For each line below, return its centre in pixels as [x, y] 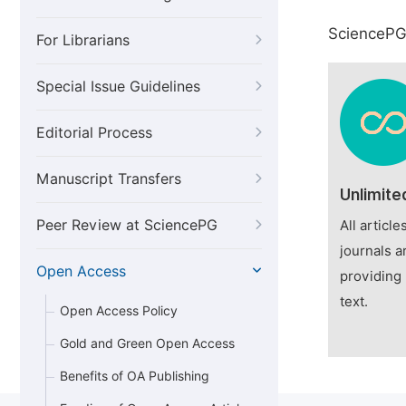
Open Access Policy [119, 311]
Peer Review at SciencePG [127, 225]
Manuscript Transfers [109, 179]
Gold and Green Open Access [147, 343]
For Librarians [83, 40]
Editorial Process [94, 133]
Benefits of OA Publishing [135, 376]
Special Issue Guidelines [118, 87]
